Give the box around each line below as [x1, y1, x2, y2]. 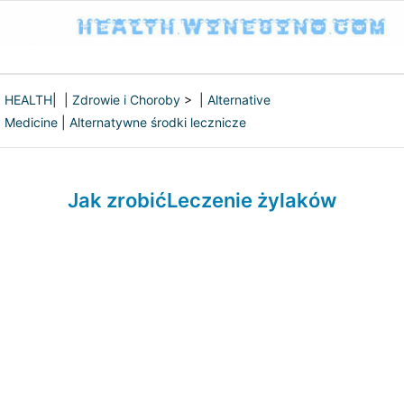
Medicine [5, 115, 58, 130]
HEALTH [5, 92, 52, 107]
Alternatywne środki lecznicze [69, 115, 246, 130]
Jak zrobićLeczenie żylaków [68, 188, 336, 212]
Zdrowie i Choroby [72, 92, 180, 107]
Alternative [207, 92, 271, 107]
